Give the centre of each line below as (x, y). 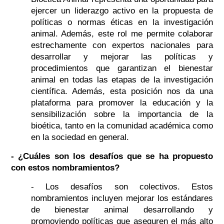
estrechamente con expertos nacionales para (122, 45)
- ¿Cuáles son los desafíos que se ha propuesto (112, 156)
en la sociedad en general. (80, 137)
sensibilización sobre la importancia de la (122, 114)
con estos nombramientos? (65, 168)
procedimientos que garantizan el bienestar (122, 68)
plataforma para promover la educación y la (122, 103)
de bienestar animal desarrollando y (122, 210)
